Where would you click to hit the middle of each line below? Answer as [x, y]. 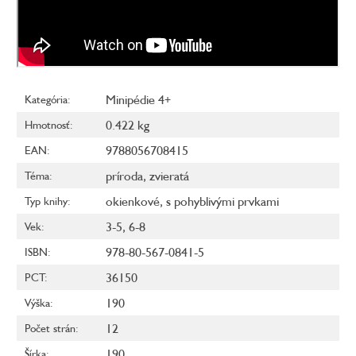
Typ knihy [46, 201]
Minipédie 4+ [138, 100]
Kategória [46, 99]
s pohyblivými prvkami [222, 201]
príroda [124, 176]
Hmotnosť [47, 125]
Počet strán [50, 328]
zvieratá [169, 176]
